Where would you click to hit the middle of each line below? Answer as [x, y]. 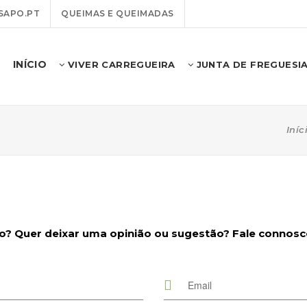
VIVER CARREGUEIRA [120, 64]
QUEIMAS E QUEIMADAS [118, 13]
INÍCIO [30, 64]
